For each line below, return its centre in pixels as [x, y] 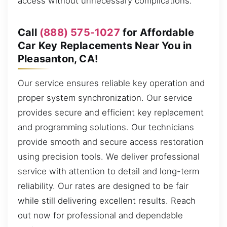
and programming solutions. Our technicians [106, 127]
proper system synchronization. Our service [105, 98]
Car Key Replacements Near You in [105, 45]
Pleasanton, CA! [58, 59]
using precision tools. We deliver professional [109, 156]
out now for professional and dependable [100, 215]
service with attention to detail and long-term [108, 171]
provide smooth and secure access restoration [111, 142]
